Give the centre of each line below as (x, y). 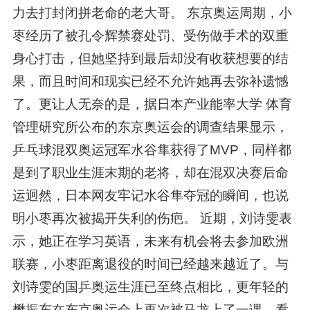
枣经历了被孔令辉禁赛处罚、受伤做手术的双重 (150, 35)
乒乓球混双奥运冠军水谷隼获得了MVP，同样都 (152, 149)
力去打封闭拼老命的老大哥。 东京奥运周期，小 (152, 12)
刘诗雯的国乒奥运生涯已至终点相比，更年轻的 (150, 286)
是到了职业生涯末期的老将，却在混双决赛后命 (150, 172)
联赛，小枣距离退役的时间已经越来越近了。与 (150, 264)
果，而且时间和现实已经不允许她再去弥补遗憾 (150, 81)
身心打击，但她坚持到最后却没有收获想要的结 (150, 58)
